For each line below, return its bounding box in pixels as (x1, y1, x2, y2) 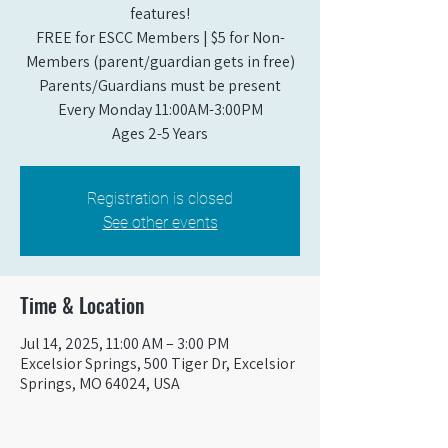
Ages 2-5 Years (112, 123, 208, 144)
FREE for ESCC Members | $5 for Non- (35, 27, 285, 48)
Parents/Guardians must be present (39, 75, 281, 96)
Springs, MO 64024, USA (20, 373, 180, 394)
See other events (102, 213, 218, 232)
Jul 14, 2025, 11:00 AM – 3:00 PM (20, 333, 229, 354)
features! (130, 3, 190, 24)
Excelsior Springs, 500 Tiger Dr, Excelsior (20, 353, 295, 374)
